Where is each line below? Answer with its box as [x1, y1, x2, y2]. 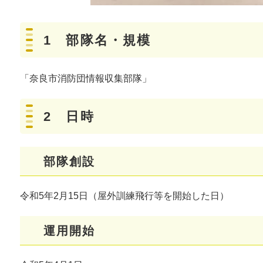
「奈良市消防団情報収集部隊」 [20, 73, 161, 84]
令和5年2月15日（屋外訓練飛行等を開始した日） [20, 191, 229, 201]
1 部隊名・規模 [43, 33, 151, 48]
